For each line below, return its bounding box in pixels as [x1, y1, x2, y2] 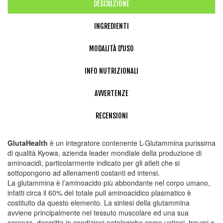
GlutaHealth [7, 138, 48, 148]
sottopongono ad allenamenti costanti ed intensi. [7, 168, 160, 178]
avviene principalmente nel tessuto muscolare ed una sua [7, 208, 189, 218]
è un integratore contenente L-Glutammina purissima [48, 138, 216, 148]
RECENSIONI [95, 111, 128, 120]
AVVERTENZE [95, 89, 128, 98]
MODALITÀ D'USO [89, 44, 134, 53]
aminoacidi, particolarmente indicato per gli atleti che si [7, 158, 180, 168]
